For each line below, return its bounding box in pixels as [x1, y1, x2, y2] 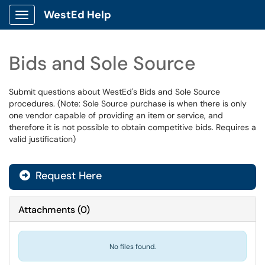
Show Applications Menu [21, 19, 115, 30]
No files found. [109, 242, 156, 251]
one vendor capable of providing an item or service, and [9, 110, 223, 121]
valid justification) [9, 134, 76, 144]
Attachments [18, 203, 75, 216]
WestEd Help [44, 8, 111, 22]
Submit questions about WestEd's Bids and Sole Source [9, 86, 220, 97]
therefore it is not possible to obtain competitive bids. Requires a [9, 122, 256, 132]
